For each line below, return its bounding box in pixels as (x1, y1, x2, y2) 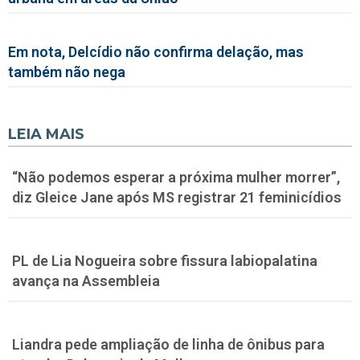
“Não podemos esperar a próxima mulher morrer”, (12, 168, 340, 186)
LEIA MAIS (8, 125, 84, 143)
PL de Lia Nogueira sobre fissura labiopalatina (12, 252, 317, 269)
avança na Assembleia (12, 272, 160, 289)
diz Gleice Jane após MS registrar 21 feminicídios (12, 188, 342, 206)
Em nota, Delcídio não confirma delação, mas (8, 43, 304, 60)
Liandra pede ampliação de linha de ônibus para (12, 335, 325, 353)
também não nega (8, 63, 125, 80)
